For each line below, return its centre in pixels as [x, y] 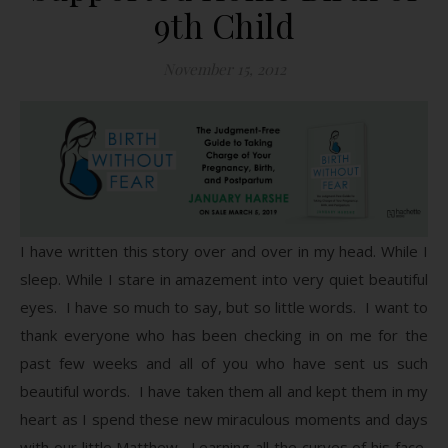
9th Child [224, 25]
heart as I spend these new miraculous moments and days [224, 418]
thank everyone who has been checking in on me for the [224, 334]
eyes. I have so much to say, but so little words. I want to [224, 306]
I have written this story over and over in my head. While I [224, 250]
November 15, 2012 [224, 69]
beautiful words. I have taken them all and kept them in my [224, 390]
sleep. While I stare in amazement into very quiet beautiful [224, 278]
